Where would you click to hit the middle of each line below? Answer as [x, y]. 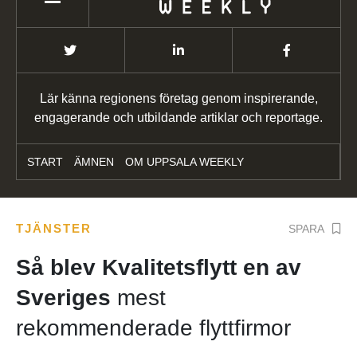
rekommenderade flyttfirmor [153, 328]
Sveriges [67, 298]
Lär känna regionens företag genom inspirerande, [178, 99]
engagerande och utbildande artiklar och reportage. [178, 118]
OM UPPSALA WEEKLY [184, 162]
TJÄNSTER [54, 229]
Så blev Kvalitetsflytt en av [159, 268]
